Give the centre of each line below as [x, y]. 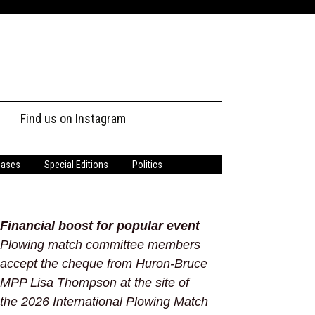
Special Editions [76, 165]
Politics [147, 165]
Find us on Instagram [73, 118]
